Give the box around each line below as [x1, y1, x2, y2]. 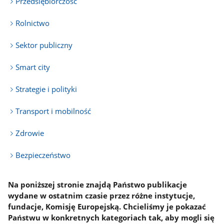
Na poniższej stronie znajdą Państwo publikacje [8, 179, 187, 189]
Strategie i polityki [15, 84, 77, 94]
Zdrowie [15, 128, 44, 138]
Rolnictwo [15, 18, 50, 28]
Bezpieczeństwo [15, 150, 71, 160]
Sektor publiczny [15, 40, 73, 50]
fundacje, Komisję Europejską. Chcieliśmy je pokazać [8, 201, 206, 211]
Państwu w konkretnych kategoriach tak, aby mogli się [8, 212, 215, 222]
